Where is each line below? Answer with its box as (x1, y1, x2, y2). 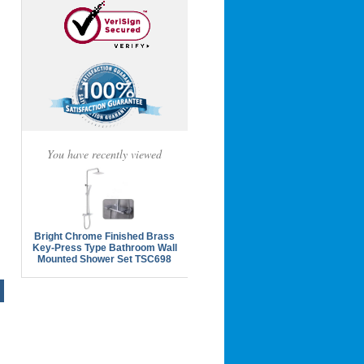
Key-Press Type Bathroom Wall (32, 241, 177, 253)
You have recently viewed (47, 146, 162, 162)
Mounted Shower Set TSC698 (37, 253, 172, 265)
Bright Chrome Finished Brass (34, 230, 175, 242)
